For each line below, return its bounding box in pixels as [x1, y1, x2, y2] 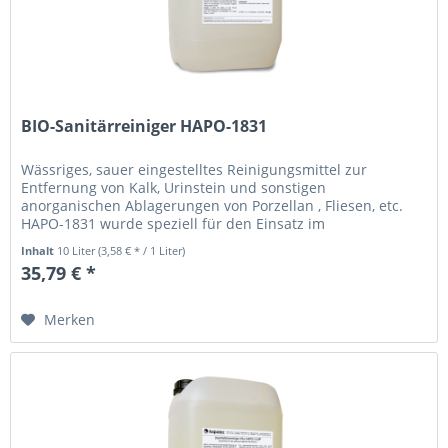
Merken [44, 309, 96, 329]
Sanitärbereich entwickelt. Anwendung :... [21, 231, 302, 251]
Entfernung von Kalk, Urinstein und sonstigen [21, 177, 327, 197]
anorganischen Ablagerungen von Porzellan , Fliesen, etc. [21, 195, 404, 215]
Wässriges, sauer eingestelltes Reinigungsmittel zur [21, 159, 368, 179]
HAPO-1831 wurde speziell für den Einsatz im [21, 213, 326, 233]
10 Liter [57, 242, 99, 258]
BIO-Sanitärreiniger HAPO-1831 [21, 114, 268, 137]
